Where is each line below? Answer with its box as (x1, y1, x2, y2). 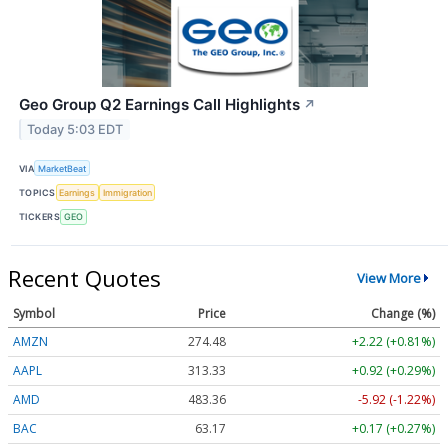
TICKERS (19, 211, 61, 223)
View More (356, 269, 421, 288)
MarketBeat (38, 162, 87, 174)
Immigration (102, 187, 152, 199)
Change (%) (371, 304, 435, 322)
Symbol (13, 304, 55, 322)
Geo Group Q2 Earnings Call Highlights (19, 95, 300, 115)
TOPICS (19, 187, 56, 199)
